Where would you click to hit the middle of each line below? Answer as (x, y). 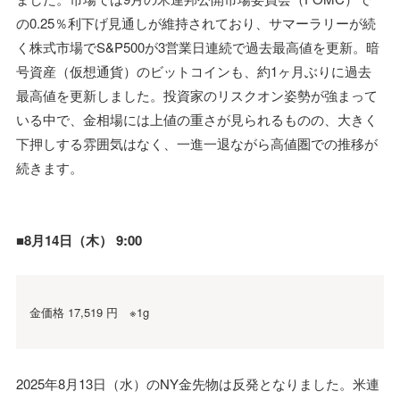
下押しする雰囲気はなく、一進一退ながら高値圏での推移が (197, 143)
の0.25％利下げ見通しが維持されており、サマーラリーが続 (196, 22)
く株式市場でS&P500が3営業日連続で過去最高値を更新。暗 (198, 46)
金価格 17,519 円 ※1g (89, 312)
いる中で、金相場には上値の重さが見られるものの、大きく (197, 119)
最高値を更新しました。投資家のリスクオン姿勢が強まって (197, 95)
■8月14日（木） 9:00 (79, 240)
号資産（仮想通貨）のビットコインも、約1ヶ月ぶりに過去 (194, 71)
